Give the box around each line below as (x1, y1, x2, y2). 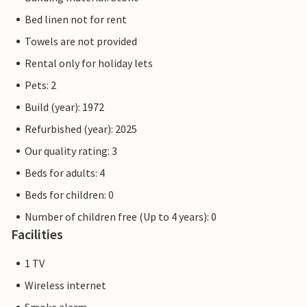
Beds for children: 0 (25, 188, 114, 202)
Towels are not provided (25, 34, 137, 49)
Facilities (11, 225, 63, 243)
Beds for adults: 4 (25, 166, 105, 180)
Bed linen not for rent (25, 12, 127, 27)
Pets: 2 (25, 78, 56, 93)
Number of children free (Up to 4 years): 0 (25, 210, 217, 224)
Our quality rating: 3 (25, 144, 117, 158)
